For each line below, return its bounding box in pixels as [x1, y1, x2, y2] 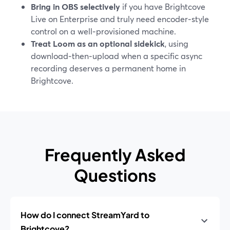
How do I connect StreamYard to [21, 209, 149, 220]
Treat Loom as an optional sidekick [31, 38, 165, 49]
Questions [74, 165, 156, 185]
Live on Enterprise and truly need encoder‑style [31, 13, 209, 24]
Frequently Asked [44, 144, 186, 165]
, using [165, 38, 188, 49]
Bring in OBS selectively [31, 1, 120, 12]
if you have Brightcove [120, 1, 205, 12]
